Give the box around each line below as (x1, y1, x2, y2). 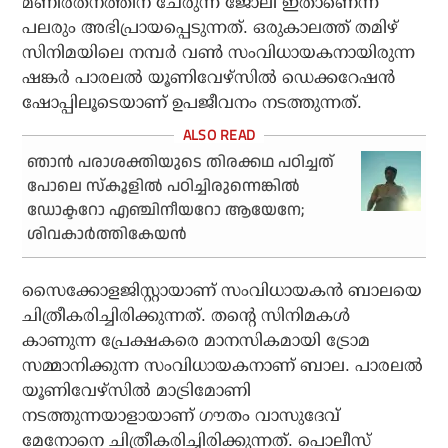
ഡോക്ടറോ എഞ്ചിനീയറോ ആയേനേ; (27, 198, 305, 222)
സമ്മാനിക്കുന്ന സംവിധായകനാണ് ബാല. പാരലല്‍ (22, 355, 424, 375)
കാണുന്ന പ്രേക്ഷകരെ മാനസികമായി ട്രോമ (22, 330, 371, 350)
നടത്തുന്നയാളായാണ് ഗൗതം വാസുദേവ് (22, 405, 341, 425)
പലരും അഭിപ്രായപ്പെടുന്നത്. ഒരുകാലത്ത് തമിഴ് (22, 17, 399, 37)
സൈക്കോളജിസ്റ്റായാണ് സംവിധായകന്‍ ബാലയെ (22, 280, 423, 300)
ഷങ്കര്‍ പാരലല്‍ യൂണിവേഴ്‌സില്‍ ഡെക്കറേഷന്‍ (22, 67, 396, 87)
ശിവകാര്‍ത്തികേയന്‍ (27, 222, 188, 246)
